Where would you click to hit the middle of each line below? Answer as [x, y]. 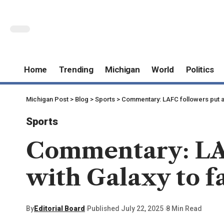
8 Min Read [184, 209]
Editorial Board [59, 209]
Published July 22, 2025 [125, 209]
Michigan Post [47, 99]
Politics [200, 70]
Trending [76, 70]
